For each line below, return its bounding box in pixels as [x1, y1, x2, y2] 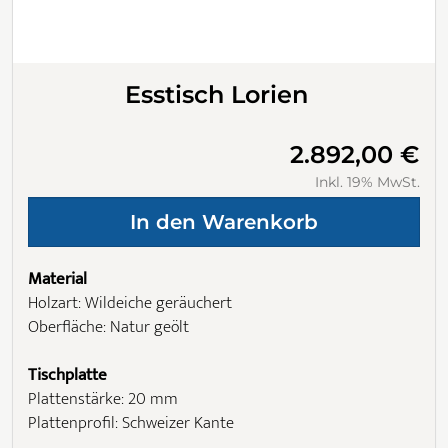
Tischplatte [28, 360, 107, 389]
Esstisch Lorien [125, 79, 308, 109]
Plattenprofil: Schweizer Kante [28, 408, 234, 437]
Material [28, 264, 87, 293]
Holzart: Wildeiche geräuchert [28, 288, 232, 317]
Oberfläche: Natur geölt [28, 312, 189, 341]
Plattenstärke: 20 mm [28, 384, 178, 413]
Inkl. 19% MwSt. [315, 172, 420, 191]
